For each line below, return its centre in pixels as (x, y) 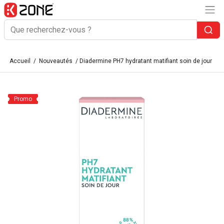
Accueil (20, 61)
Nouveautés (56, 61)
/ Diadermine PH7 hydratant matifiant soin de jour (143, 61)
